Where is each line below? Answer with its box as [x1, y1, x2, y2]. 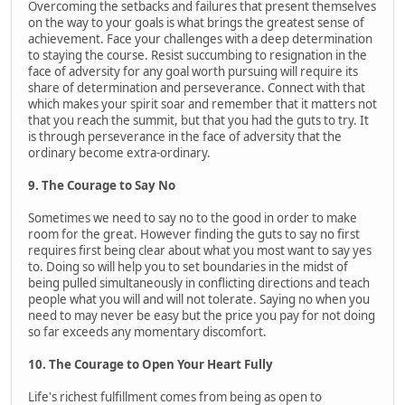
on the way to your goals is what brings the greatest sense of [28, 14, 364, 31]
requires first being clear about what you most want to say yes [28, 241, 372, 259]
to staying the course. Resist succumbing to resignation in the [28, 46, 367, 63]
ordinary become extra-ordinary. [28, 144, 211, 161]
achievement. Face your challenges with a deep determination [28, 30, 372, 47]
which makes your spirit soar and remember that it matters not [28, 95, 377, 112]
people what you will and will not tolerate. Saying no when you [28, 290, 370, 307]
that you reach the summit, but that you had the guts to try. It [28, 111, 369, 128]
